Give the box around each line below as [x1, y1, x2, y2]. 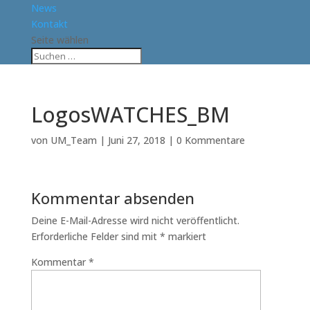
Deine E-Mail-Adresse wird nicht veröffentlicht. [30, 214, 239, 227]
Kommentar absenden [30, 188, 194, 208]
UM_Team [50, 134, 97, 147]
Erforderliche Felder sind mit [30, 230, 160, 243]
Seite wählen [30, 33, 89, 46]
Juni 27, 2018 [107, 134, 165, 147]
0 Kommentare [176, 134, 245, 147]
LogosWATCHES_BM [30, 100, 230, 129]
